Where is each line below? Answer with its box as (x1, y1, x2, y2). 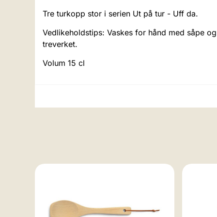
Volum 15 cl (43, 58, 85, 68)
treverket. (43, 39, 77, 49)
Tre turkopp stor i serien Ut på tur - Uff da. (43, 9, 198, 19)
